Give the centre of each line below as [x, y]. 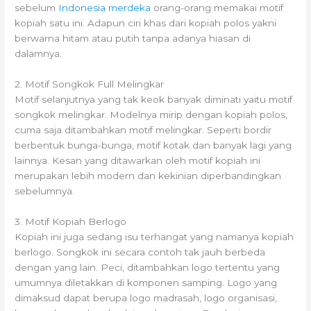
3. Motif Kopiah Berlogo [71, 222]
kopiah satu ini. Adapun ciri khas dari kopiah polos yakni [146, 23]
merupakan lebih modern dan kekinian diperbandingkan [148, 176]
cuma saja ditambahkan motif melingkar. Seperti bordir [143, 130]
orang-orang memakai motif [217, 8]
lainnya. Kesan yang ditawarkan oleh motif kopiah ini [138, 161]
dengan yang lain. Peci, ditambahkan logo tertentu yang [148, 268]
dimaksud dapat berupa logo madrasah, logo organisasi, [146, 298]
